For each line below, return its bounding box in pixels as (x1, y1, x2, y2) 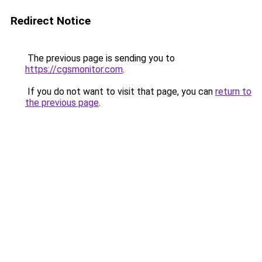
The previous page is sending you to (25, 53, 175, 64)
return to (215, 86, 251, 97)
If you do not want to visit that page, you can (25, 86, 215, 97)
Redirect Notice (11, 14, 91, 27)
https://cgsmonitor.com (25, 64, 123, 75)
